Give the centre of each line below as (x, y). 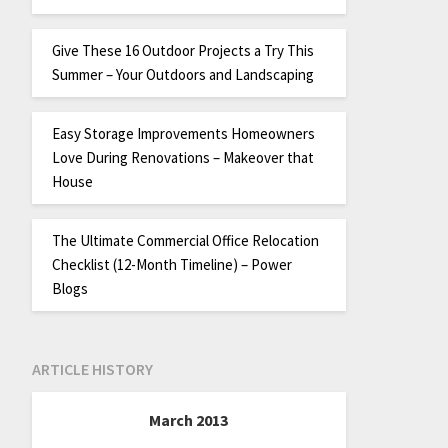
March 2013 (189, 420)
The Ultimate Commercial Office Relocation (185, 240)
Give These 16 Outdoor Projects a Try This (182, 50)
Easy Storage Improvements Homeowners (183, 133)
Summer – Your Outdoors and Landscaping (182, 74)
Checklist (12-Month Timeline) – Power (171, 264)
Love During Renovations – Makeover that (182, 157)
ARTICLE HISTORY (92, 369)
